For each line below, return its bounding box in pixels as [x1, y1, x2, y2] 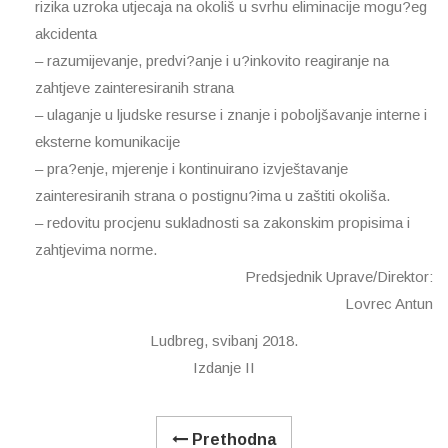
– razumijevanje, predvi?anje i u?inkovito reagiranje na [35, 52, 389, 69]
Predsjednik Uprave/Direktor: [245, 268, 433, 285]
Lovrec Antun [345, 295, 433, 312]
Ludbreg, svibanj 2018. [150, 332, 298, 349]
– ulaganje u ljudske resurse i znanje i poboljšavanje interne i [35, 106, 427, 123]
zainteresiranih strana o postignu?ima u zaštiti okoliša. [35, 187, 390, 204]
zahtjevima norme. [35, 241, 157, 258]
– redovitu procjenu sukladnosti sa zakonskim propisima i [35, 214, 410, 231]
